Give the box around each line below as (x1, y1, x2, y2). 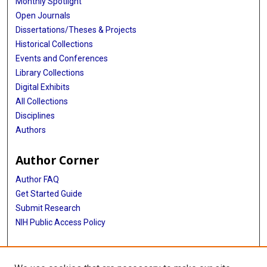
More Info (15, 244, 74, 261)
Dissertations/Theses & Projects (15, 25, 137, 35)
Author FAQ (15, 175, 60, 185)
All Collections (15, 97, 69, 107)
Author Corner (15, 152, 100, 169)
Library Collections (15, 68, 85, 78)
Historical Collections (15, 39, 94, 49)
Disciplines (15, 111, 55, 121)
